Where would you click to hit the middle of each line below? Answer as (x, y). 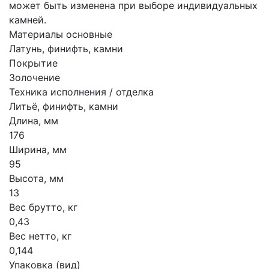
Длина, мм (34, 121)
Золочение (35, 77)
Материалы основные (61, 34)
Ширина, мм (38, 150)
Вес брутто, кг (43, 207)
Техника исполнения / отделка (81, 92)
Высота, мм (36, 178)
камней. (28, 20)
